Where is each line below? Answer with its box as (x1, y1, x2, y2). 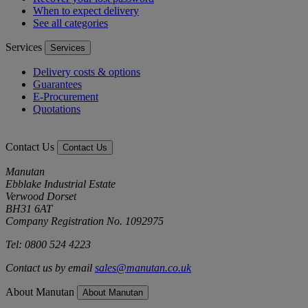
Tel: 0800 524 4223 (5, 239, 91, 251)
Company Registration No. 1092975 (5, 215, 164, 228)
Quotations (33, 103, 80, 115)
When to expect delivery (33, 5, 139, 17)
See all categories (33, 17, 108, 30)
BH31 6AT (5, 203, 52, 215)
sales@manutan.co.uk (95, 262, 191, 274)
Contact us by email (5, 262, 95, 274)
